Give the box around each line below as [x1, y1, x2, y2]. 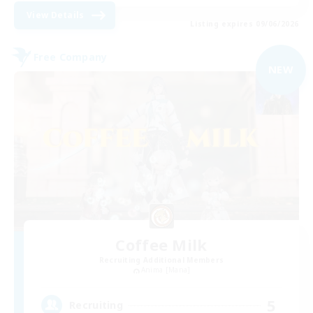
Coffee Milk [115, 234, 208, 256]
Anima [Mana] [140, 265, 191, 275]
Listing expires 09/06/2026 [190, 18, 299, 29]
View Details [27, 8, 85, 21]
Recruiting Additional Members [99, 255, 224, 265]
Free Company [34, 50, 108, 64]
